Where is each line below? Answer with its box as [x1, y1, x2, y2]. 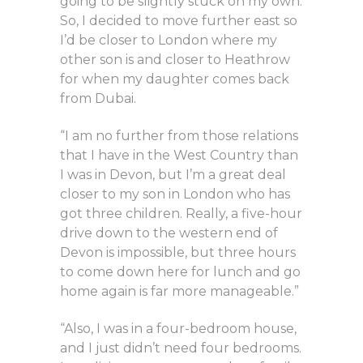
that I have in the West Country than [60, 147, 298, 164]
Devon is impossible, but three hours [60, 245, 296, 261]
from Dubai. [60, 91, 136, 107]
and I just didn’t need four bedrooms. [60, 340, 301, 357]
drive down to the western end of [60, 225, 278, 241]
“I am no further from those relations [60, 128, 298, 144]
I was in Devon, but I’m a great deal [60, 167, 286, 183]
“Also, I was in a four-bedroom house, [60, 321, 297, 337]
